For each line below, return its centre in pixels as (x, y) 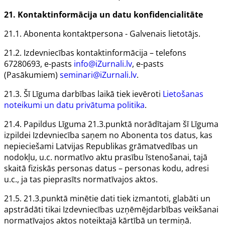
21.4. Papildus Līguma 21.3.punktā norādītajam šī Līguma (111, 124)
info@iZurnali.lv (103, 64)
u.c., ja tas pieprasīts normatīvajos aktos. (81, 180)
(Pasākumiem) (32, 75)
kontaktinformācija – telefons (130, 53)
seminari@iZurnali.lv (98, 75)
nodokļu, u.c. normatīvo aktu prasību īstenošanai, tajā (106, 157)
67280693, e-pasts (39, 64)
